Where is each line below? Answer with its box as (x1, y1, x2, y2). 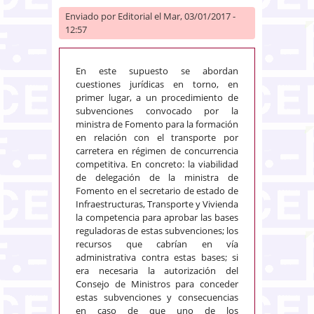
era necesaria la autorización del (76, 264, 238, 277)
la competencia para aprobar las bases (76, 210, 238, 224)
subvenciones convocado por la (76, 104, 238, 117)
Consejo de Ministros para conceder (76, 277, 238, 290)
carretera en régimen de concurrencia (76, 144, 238, 157)
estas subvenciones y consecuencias (76, 290, 238, 303)
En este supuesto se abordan (76, 64, 238, 77)
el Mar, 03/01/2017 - (152, 9, 235, 22)
